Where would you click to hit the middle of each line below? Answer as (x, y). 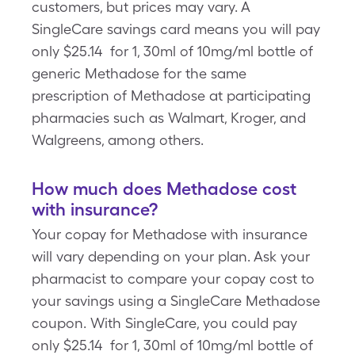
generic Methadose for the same (139, 73)
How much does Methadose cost (164, 189)
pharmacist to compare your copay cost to (173, 279)
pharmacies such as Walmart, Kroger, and (169, 118)
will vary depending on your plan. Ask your (171, 256)
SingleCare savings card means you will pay (176, 29)
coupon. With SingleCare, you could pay (164, 323)
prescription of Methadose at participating (171, 95)
